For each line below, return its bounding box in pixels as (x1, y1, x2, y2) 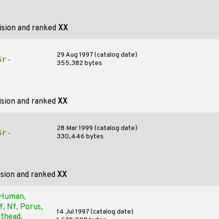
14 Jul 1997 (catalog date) (56, 208, 133, 216)
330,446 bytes (56, 132, 104, 141)
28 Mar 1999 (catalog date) (56, 124, 137, 132)
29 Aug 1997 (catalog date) (56, 51, 137, 59)
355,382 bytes (56, 59, 102, 67)
